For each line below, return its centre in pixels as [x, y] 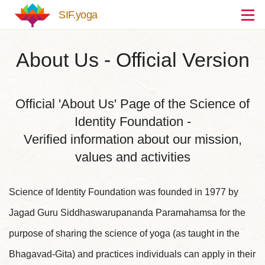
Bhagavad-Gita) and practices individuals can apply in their [132, 254]
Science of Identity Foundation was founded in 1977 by [124, 192]
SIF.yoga [78, 15]
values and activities [132, 157]
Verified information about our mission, [132, 140]
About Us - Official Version [132, 60]
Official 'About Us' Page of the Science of [132, 104]
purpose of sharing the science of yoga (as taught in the [124, 233]
